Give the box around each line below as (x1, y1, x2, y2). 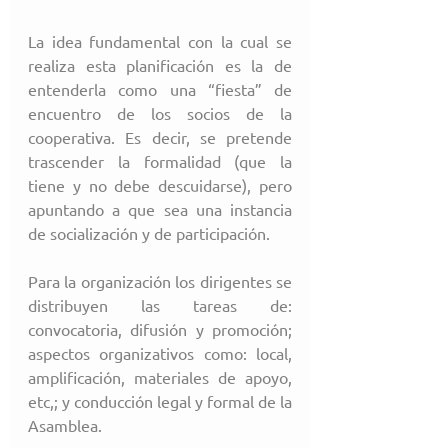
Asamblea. (28, 416, 102, 435)
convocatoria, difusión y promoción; (28, 320, 292, 339)
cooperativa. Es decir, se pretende (28, 128, 292, 147)
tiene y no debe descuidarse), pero (28, 176, 292, 195)
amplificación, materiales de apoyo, (28, 368, 292, 387)
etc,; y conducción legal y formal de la (28, 392, 292, 411)
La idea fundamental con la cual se (28, 32, 292, 51)
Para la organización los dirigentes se (28, 272, 292, 291)
